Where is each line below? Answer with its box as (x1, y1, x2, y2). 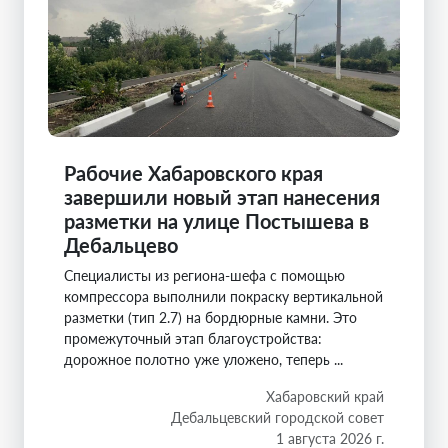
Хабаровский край (266, 388, 384, 406)
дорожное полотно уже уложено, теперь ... (64, 351, 343, 369)
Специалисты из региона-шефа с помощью (64, 267, 345, 285)
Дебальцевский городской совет (171, 409, 384, 427)
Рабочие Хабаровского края (64, 161, 323, 186)
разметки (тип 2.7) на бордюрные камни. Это (64, 309, 357, 327)
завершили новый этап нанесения (64, 185, 380, 210)
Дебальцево (64, 233, 178, 258)
